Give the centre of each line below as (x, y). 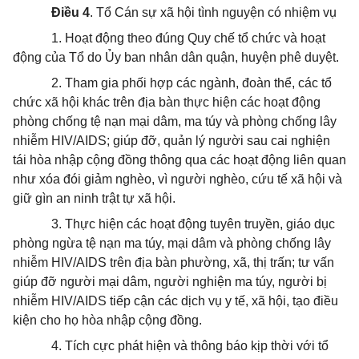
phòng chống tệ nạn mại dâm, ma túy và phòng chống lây (175, 121)
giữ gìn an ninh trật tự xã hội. (94, 198)
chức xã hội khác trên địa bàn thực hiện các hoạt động (167, 102)
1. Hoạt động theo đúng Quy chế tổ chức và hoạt (188, 38)
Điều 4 (71, 12)
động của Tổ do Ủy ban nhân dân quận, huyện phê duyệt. (176, 57)
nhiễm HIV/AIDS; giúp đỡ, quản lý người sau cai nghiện (171, 141)
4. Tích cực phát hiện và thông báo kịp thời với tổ (190, 346)
